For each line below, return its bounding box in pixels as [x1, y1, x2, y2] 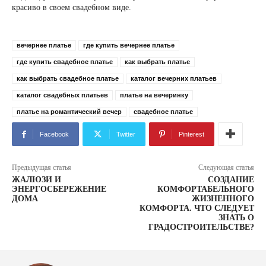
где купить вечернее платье [83, 42, 175, 49]
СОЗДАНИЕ [207, 175, 254, 184]
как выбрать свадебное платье [17, 75, 119, 82]
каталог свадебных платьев [17, 91, 108, 99]
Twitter [116, 131, 135, 138]
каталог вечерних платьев [131, 75, 217, 82]
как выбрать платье [125, 58, 190, 65]
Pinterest [179, 131, 204, 138]
